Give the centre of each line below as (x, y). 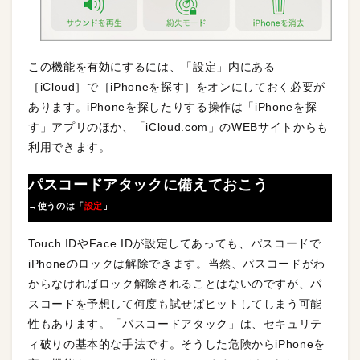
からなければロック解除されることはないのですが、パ (175, 283)
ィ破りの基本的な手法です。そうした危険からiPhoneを (177, 344)
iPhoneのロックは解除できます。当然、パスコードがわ (177, 263)
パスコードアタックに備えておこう (148, 184)
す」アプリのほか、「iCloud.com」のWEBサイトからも (178, 127)
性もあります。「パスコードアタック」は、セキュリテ (176, 323)
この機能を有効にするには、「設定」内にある (152, 66)
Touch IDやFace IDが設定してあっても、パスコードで (175, 243)
